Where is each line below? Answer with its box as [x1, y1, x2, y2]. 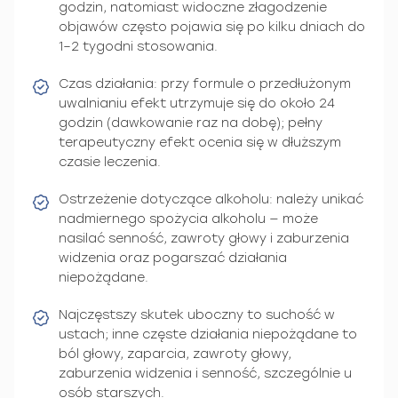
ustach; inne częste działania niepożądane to [59, 326, 357, 342]
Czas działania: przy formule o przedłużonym [59, 76, 351, 92]
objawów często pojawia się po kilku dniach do [59, 19, 365, 35]
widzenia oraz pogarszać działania [59, 250, 287, 266]
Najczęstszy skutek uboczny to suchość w [59, 306, 335, 322]
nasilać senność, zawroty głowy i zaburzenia [59, 230, 349, 246]
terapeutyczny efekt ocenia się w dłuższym [59, 134, 341, 150]
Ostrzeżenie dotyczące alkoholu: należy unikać [59, 191, 363, 207]
